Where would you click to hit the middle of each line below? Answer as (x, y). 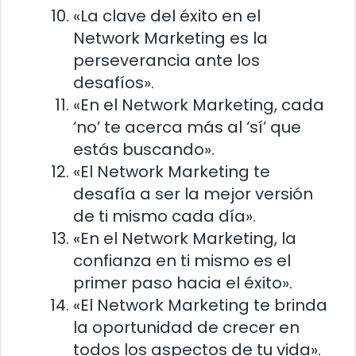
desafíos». (114, 83)
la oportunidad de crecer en (186, 328)
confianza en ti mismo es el (182, 261)
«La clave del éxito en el (167, 16)
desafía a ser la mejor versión (193, 194)
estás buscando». (144, 150)
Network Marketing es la (170, 39)
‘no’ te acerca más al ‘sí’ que (187, 128)
